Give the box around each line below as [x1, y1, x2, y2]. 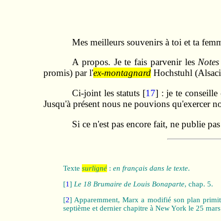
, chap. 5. [184, 180, 213, 188]
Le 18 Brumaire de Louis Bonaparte [74, 180, 184, 188]
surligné [81, 164, 107, 173]
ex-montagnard [93, 68, 151, 78]
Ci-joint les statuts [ [72, 87, 146, 98]
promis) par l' [43, 68, 93, 78]
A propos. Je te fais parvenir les [72, 57, 198, 68]
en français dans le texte [112, 164, 188, 173]
